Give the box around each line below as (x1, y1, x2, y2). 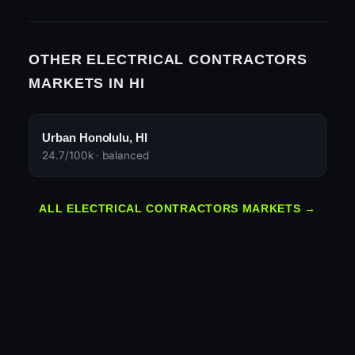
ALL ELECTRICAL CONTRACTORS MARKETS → (39, 203, 316, 216)
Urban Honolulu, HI (42, 131, 148, 145)
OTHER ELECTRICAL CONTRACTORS (29, 52, 308, 68)
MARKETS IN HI (29, 75, 145, 92)
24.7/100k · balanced (42, 149, 149, 162)
